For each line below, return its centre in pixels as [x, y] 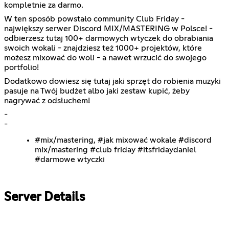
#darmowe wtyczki [70, 159]
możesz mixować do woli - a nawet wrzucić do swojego [105, 58]
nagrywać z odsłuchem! [47, 100]
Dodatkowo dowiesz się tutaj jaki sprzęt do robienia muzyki [112, 81]
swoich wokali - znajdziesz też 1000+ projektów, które [103, 48]
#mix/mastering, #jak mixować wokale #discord [123, 140]
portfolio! [21, 67]
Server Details [44, 198]
